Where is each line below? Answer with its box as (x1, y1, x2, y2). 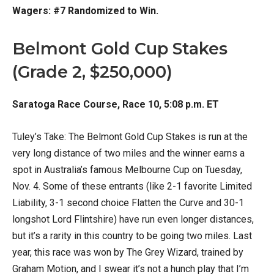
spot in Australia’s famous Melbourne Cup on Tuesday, (12, 164, 242, 176)
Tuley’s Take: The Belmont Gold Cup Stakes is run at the (12, 131, 248, 143)
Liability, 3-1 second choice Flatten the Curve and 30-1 (12, 197, 244, 209)
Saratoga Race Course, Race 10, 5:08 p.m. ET (12, 98, 219, 111)
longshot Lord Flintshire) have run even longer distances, (12, 213, 254, 226)
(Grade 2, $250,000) (12, 62, 172, 83)
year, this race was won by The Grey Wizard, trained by (12, 246, 243, 259)
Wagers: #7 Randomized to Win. (12, 5, 158, 17)
